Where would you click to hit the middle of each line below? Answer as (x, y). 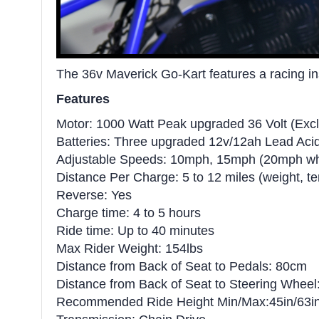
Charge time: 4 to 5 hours (129, 213)
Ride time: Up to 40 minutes (135, 231)
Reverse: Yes (94, 195)
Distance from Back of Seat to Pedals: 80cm (182, 267)
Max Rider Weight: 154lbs (130, 249)
